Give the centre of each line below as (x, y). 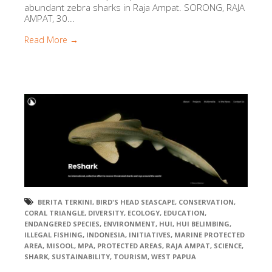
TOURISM (131, 257)
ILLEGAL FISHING (53, 235)
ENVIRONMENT (129, 224)
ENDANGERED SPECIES (62, 224)
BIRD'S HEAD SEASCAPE (135, 202)
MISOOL (60, 246)
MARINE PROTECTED (209, 235)
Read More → (51, 39)
